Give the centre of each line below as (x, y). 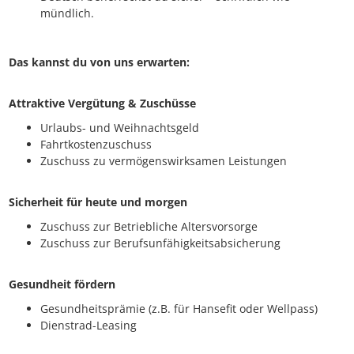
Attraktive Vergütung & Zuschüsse (102, 104)
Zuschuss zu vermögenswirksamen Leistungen (164, 161)
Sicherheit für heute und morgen (98, 202)
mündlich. (67, 13)
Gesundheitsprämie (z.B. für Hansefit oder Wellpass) (179, 309)
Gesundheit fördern (62, 284)
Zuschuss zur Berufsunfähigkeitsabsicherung (160, 243)
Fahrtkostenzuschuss (96, 145)
